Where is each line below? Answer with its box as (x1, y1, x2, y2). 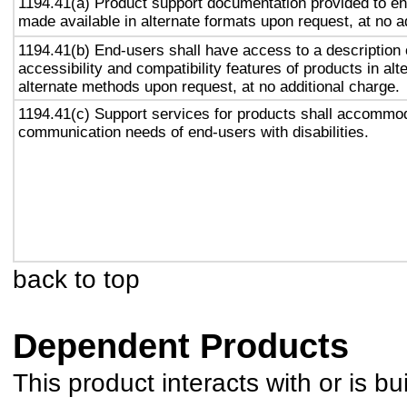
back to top (13, 264, 140, 293)
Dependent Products (13, 327, 349, 365)
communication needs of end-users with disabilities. (18, 123, 369, 141)
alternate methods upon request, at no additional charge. (18, 77, 400, 95)
